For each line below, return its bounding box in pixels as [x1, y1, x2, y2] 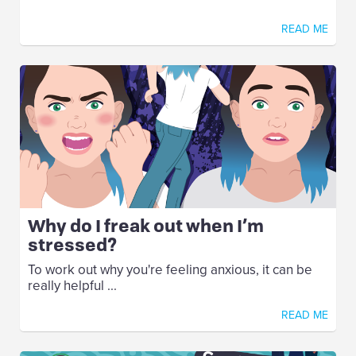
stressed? [28, 233, 118, 257]
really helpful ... [28, 277, 117, 295]
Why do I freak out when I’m [28, 214, 264, 238]
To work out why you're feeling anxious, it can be [28, 261, 312, 279]
